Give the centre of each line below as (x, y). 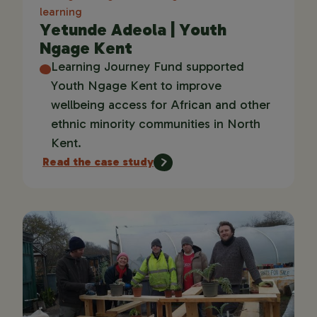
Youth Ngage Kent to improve (136, 85)
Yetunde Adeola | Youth (133, 29)
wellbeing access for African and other (161, 104)
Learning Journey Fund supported (148, 66)
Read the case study (98, 161)
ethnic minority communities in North (156, 123)
